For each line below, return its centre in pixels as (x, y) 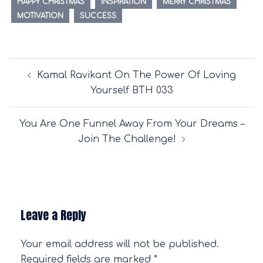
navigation (38, 82)
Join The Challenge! (127, 139)
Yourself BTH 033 (131, 90)
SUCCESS (98, 16)
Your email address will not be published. (120, 244)
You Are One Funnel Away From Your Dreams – (131, 124)
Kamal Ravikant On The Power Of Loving (136, 75)
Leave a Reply (53, 215)
